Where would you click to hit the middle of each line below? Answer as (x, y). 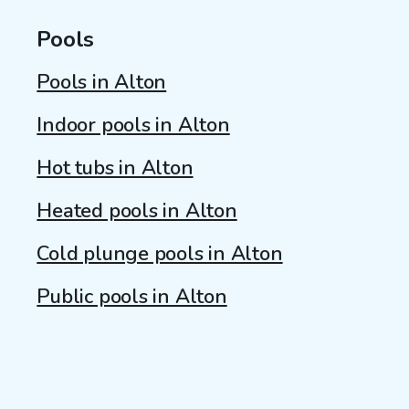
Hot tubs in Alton (115, 168)
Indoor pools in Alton (133, 125)
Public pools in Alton (132, 296)
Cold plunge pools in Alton (160, 253)
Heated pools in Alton (137, 210)
